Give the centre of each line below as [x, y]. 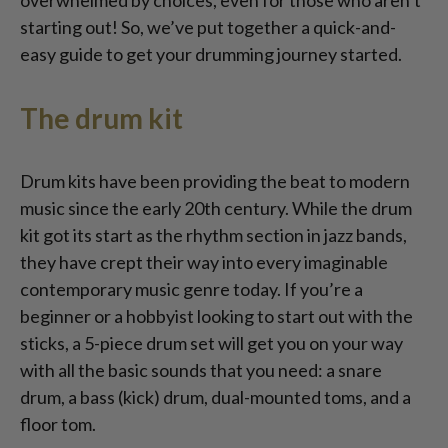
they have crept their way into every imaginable [204, 262]
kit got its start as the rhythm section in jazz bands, [213, 235]
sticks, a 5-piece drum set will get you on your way [211, 343]
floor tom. [59, 424]
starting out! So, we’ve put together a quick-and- [208, 27]
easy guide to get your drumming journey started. [212, 54]
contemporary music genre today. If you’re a [191, 289]
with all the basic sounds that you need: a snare [201, 370]
